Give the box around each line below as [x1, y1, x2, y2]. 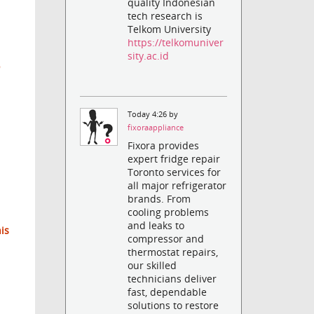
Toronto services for [128, 165, 221, 179]
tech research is [128, 8, 203, 22]
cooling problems [128, 205, 210, 219]
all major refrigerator [128, 179, 227, 193]
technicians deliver [128, 272, 217, 286]
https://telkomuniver [128, 35, 224, 49]
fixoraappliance [128, 122, 184, 132]
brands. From [128, 192, 191, 206]
